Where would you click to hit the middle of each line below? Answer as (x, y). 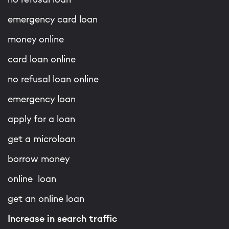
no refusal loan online (53, 79)
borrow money (39, 158)
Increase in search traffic (62, 218)
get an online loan (46, 198)
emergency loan (42, 99)
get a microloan (42, 139)
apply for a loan (41, 119)
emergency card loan (53, 19)
